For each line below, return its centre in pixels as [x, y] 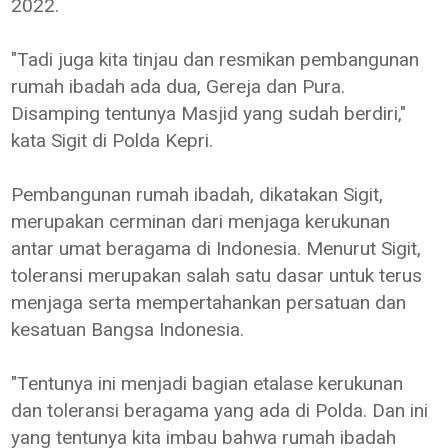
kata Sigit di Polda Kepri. [115, 140]
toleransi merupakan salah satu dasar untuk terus [219, 275]
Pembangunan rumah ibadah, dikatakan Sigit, [197, 194]
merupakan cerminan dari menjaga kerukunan [201, 221]
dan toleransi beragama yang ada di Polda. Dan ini [220, 410]
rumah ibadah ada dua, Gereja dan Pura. [178, 86]
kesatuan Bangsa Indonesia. [130, 329]
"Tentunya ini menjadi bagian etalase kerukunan [207, 383]
